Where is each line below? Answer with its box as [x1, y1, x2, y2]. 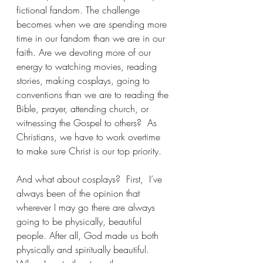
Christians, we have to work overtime [16, 130, 163, 144]
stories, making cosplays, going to [16, 74, 153, 87]
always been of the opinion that [16, 187, 143, 200]
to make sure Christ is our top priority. [16, 144, 161, 158]
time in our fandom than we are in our [16, 32, 168, 45]
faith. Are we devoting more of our [16, 46, 154, 59]
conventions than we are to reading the [16, 88, 171, 102]
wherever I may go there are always [16, 201, 158, 214]
